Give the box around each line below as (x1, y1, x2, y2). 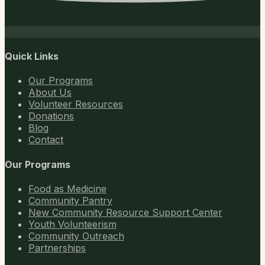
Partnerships (28, 241, 86, 254)
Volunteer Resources (28, 98, 123, 111)
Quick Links (5, 50, 59, 63)
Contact (28, 134, 63, 146)
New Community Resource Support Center (28, 206, 222, 218)
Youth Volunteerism (28, 218, 117, 230)
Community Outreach (28, 230, 124, 242)
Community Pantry (28, 194, 112, 206)
